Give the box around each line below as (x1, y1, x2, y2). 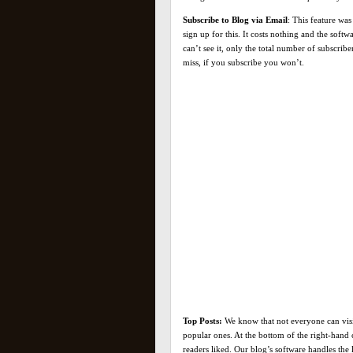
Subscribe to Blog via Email (183, 15, 288, 24)
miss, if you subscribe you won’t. (183, 58, 304, 67)
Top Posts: (183, 316, 222, 325)
